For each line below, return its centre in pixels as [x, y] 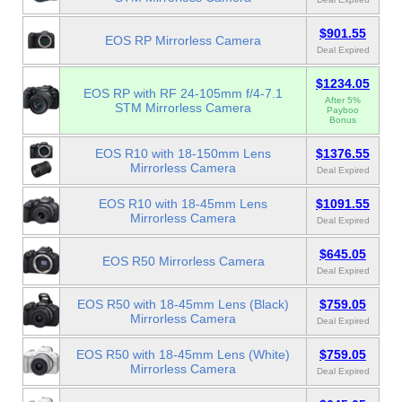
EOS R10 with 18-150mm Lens [183, 154]
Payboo [343, 110]
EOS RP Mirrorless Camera [183, 41]
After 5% [343, 100]
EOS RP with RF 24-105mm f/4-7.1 [183, 94]
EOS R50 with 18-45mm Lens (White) [183, 355]
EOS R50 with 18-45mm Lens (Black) [183, 305]
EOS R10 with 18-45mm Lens [183, 204]
